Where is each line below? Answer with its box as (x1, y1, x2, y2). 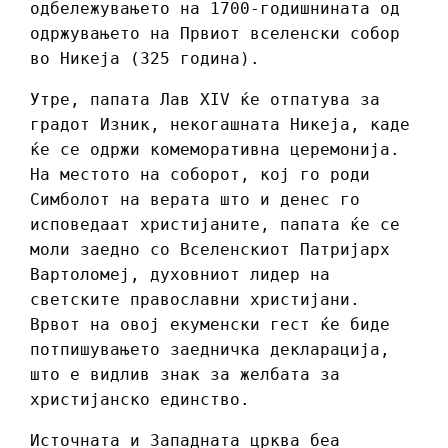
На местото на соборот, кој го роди (30, 164, 370, 184)
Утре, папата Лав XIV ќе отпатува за (30, 89, 380, 109)
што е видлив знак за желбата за (30, 364, 340, 384)
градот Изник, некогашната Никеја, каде (30, 114, 410, 134)
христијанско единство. (30, 389, 250, 409)
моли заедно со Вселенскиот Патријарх (30, 239, 390, 259)
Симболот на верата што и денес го (30, 189, 360, 209)
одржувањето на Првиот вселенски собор (30, 23, 400, 43)
